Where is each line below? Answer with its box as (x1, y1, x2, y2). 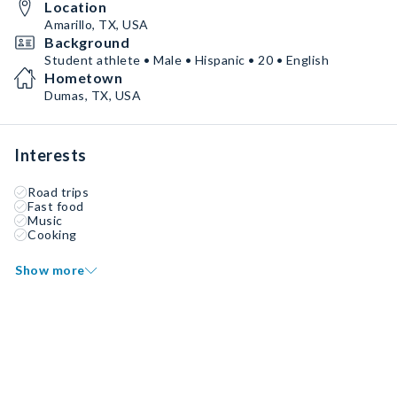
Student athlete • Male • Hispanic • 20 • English (44, 52, 329, 67)
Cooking (27, 227, 77, 242)
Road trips (27, 184, 89, 199)
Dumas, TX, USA (44, 88, 141, 103)
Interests (14, 145, 87, 165)
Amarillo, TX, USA (44, 17, 149, 32)
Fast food (27, 198, 84, 214)
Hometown (44, 69, 122, 86)
